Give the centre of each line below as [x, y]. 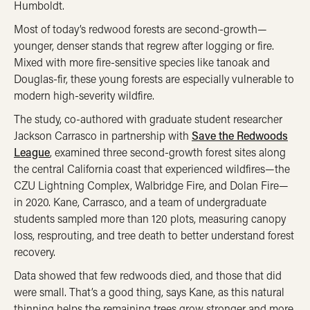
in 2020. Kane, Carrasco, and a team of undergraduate [140, 202]
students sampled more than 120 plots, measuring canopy [150, 218]
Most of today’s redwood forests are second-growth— [140, 29]
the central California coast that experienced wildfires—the [152, 168]
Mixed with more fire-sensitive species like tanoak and [142, 62]
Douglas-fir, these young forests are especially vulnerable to [154, 79]
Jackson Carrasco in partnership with [103, 135]
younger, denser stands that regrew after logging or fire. [144, 45]
